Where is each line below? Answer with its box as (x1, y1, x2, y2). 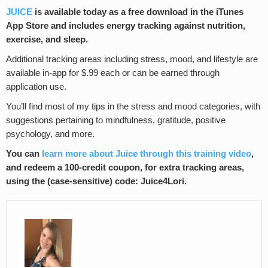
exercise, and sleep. (6, 34, 88, 44)
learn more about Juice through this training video (42, 148, 251, 159)
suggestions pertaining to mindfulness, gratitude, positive (6, 115, 226, 125)
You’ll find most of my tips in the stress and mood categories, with (6, 101, 260, 111)
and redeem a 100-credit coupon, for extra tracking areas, (6, 162, 244, 172)
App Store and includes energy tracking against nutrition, (6, 20, 245, 31)
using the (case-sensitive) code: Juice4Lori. (6, 176, 187, 186)
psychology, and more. (6, 129, 95, 139)
